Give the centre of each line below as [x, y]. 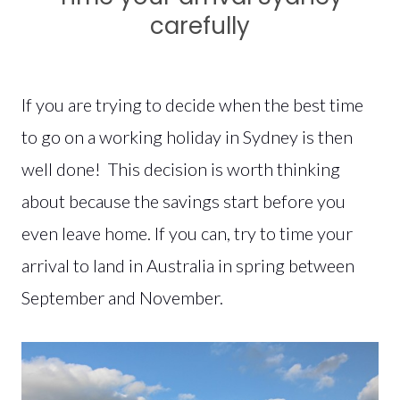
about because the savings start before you [183, 200]
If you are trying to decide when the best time [192, 104]
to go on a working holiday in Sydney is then [187, 136]
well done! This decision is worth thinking [181, 168]
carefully [200, 25]
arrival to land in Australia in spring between [188, 265]
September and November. [124, 297]
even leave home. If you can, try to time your [187, 233]
